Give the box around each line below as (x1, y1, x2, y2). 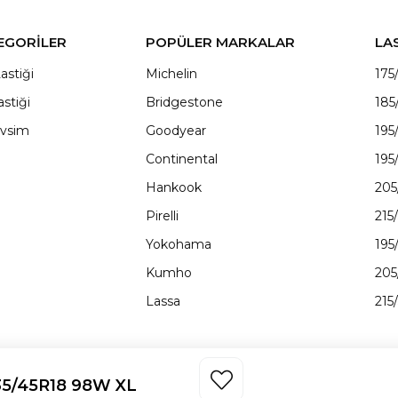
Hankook (146, 179, 202, 196)
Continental (146, 151, 218, 168)
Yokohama (146, 236, 211, 253)
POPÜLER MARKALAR (146, 34, 295, 52)
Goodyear (146, 123, 206, 139)
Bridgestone (146, 94, 223, 111)
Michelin (146, 66, 197, 83)
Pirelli (146, 208, 179, 225)
